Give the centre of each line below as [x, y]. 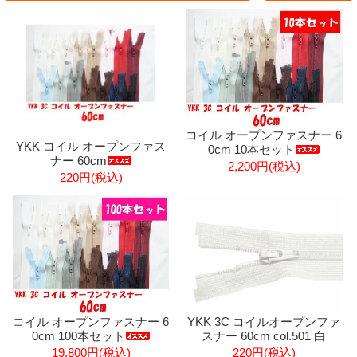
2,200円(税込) [264, 166]
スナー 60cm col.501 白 [264, 335]
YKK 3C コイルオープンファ [264, 321]
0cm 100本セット [78, 335]
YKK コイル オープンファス [91, 147]
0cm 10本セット [251, 149]
